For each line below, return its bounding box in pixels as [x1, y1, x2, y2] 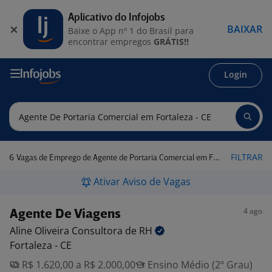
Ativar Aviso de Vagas [93, 175, 191, 188]
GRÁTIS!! [154, 35, 189, 47]
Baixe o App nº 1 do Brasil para [68, 24, 194, 36]
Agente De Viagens [10, 208, 121, 221]
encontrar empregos [68, 35, 154, 47]
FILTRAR [231, 151, 263, 163]
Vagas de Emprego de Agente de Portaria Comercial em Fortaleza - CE [16, 154, 213, 162]
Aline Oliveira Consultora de [10, 224, 139, 237]
